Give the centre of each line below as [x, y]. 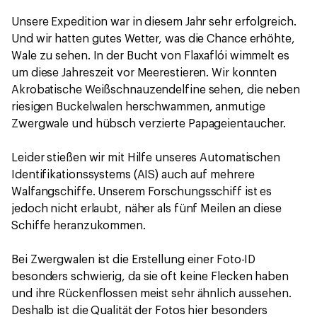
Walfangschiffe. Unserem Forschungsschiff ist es [142, 192]
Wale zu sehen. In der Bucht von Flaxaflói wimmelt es [150, 56]
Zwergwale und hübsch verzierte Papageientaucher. [149, 124]
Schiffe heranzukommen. [79, 226]
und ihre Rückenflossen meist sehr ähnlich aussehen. [151, 294]
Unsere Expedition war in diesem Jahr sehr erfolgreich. [154, 22]
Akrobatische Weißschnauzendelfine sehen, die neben [156, 90]
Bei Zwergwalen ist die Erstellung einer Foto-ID [134, 260]
